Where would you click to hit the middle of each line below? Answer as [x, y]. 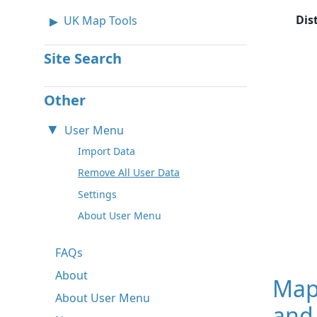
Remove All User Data [129, 173]
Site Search [83, 58]
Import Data [106, 151]
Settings [97, 194]
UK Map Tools [100, 20]
